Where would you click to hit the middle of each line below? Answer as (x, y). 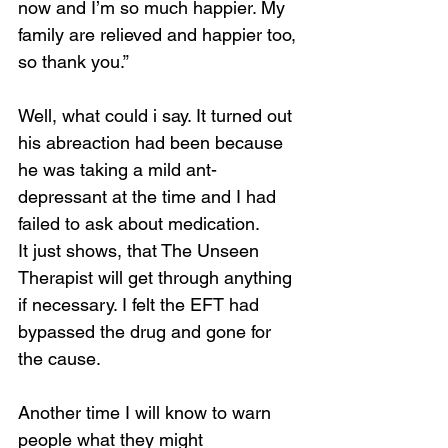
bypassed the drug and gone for (147, 331)
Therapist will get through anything (157, 277)
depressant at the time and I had (149, 196)
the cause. (59, 358)
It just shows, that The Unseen (141, 250)
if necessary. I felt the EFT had (141, 304)
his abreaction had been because (153, 142)
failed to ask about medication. (139, 223)
